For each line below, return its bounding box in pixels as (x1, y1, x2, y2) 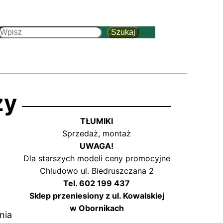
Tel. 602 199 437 (63, 178, 130, 189)
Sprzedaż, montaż (62, 128, 131, 139)
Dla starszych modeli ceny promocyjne (23, 153, 170, 164)
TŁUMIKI (80, 116, 113, 126)
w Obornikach (69, 203, 124, 214)
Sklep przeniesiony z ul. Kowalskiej (29, 191, 164, 201)
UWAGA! (80, 141, 113, 151)
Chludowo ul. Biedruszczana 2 (39, 166, 154, 176)
